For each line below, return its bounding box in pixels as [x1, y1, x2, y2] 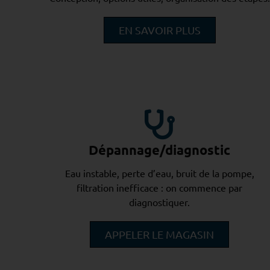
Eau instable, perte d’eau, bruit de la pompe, [64, 167, 254, 179]
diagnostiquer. [129, 196, 190, 208]
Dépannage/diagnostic [89, 141, 231, 158]
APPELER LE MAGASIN [105, 228, 215, 240]
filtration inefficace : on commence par [77, 181, 243, 193]
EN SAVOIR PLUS [118, 24, 201, 37]
